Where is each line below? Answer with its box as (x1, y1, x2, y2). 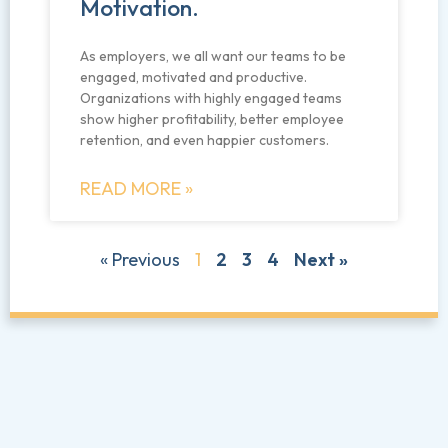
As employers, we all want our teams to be (80, 47, 346, 66)
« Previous (100, 248, 180, 272)
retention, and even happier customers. (80, 131, 329, 150)
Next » (294, 248, 348, 272)
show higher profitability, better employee (80, 110, 344, 129)
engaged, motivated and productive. (80, 68, 307, 87)
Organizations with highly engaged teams (80, 89, 342, 108)
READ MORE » (80, 177, 193, 201)
